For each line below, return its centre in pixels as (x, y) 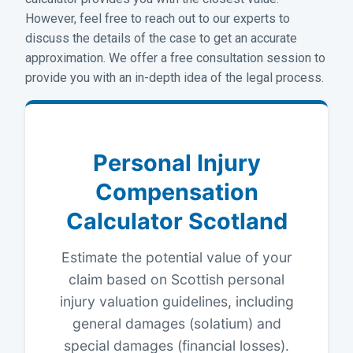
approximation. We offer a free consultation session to (175, 58)
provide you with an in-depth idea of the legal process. (175, 78)
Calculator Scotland (176, 221)
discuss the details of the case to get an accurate (161, 39)
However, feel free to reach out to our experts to (158, 19)
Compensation (176, 192)
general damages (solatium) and (176, 324)
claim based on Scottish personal (176, 280)
